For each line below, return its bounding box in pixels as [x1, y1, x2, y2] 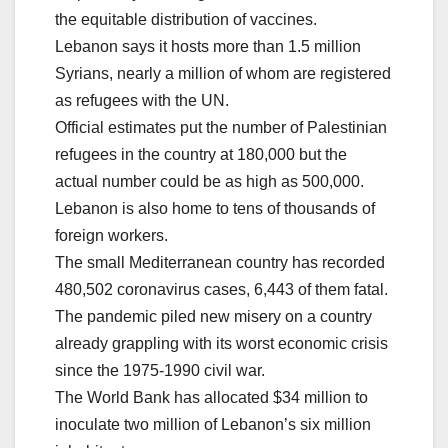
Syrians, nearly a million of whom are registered [55, 65, 391, 83]
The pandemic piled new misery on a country [55, 308, 372, 326]
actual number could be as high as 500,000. [55, 173, 364, 191]
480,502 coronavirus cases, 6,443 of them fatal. [55, 281, 388, 299]
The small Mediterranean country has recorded [55, 254, 385, 272]
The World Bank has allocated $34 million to [55, 389, 368, 407]
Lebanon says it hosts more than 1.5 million [55, 38, 361, 56]
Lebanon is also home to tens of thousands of [55, 200, 375, 218]
